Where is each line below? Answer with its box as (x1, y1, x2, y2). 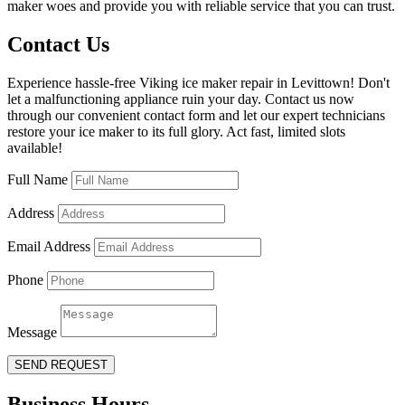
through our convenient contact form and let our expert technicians (7, 107, 385, 123)
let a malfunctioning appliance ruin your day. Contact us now (7, 90, 354, 107)
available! (7, 139, 62, 155)
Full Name (7, 171, 68, 187)
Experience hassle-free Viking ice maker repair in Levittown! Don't (7, 74, 390, 90)
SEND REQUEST (14, 357, 108, 372)
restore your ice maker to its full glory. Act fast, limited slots (7, 123, 345, 139)
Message (7, 324, 57, 340)
